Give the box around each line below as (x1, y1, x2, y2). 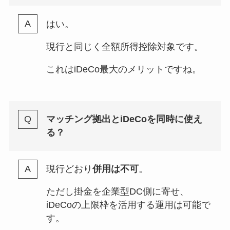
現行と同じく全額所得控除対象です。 (46, 41, 203, 52)
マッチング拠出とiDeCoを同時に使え (46, 114, 202, 125)
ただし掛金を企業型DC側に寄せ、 (46, 186, 189, 197)
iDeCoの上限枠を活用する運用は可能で (46, 199, 210, 210)
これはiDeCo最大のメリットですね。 (46, 64, 201, 74)
